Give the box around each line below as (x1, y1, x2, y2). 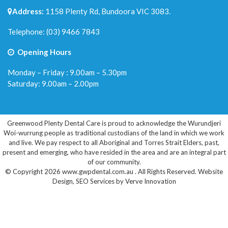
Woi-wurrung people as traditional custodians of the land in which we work (4, 128, 224, 137)
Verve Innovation (125, 177, 176, 185)
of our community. (87, 157, 141, 166)
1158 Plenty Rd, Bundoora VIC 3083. (44, 6, 170, 16)
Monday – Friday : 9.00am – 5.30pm (8, 67, 127, 77)
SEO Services (75, 177, 115, 185)
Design (52, 177, 73, 185)
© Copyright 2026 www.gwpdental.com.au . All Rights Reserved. (5, 167, 198, 176)
